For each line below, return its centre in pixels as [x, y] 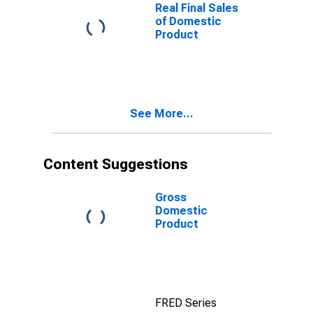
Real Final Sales [197, 8]
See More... [162, 114]
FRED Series [186, 303]
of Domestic [188, 21]
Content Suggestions [116, 164]
